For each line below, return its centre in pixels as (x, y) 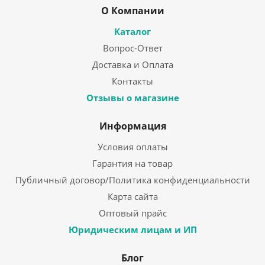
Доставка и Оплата (132, 65)
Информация (132, 126)
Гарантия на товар (132, 164)
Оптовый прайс (132, 213)
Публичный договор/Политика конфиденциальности (132, 180)
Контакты (132, 81)
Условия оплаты (132, 147)
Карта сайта (132, 197)
